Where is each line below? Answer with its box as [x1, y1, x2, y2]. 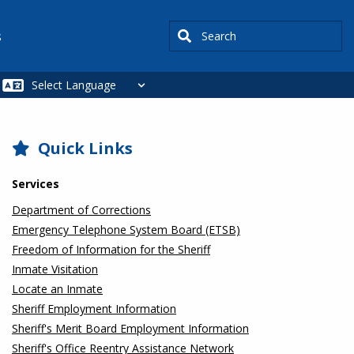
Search [169, 23, 204, 38]
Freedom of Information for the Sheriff [12, 242, 210, 257]
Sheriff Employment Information [12, 301, 176, 316]
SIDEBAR [12, 136, 86, 162]
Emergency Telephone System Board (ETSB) [12, 222, 240, 237]
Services [12, 176, 59, 191]
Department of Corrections [12, 202, 151, 217]
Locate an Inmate [12, 281, 103, 296]
